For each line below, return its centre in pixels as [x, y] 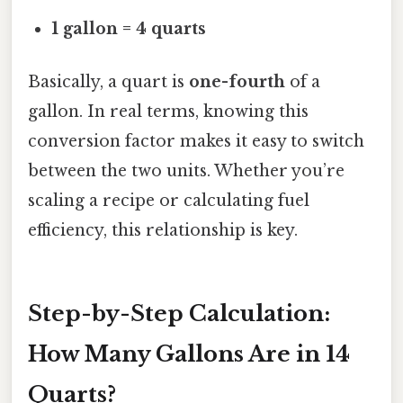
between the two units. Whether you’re [186, 171]
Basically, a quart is [108, 82]
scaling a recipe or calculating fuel [169, 201]
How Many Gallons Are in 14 [189, 354]
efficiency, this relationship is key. [163, 231]
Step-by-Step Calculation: [179, 314]
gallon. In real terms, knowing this [168, 112]
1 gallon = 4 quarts [129, 29]
